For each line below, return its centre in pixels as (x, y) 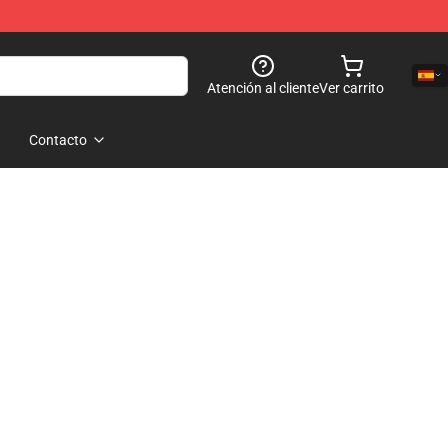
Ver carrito (351, 88)
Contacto (58, 140)
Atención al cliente (263, 88)
